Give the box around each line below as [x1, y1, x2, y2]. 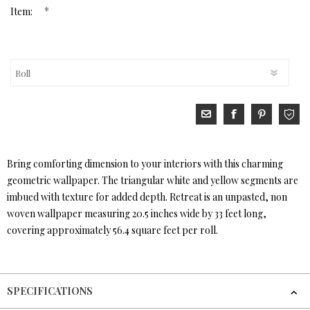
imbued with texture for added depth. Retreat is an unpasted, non [7, 190, 287, 204]
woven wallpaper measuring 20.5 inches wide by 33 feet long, [7, 207, 266, 221]
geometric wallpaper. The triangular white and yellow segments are [7, 174, 298, 188]
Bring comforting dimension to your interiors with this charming [7, 157, 283, 171]
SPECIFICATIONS [7, 284, 93, 298]
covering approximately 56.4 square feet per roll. [7, 224, 218, 237]
